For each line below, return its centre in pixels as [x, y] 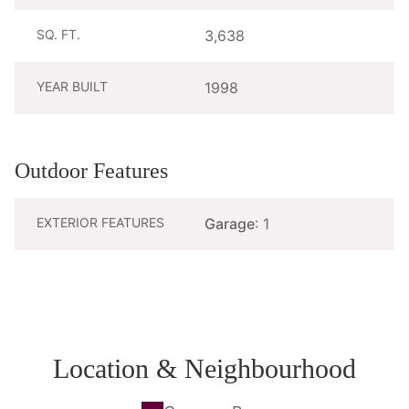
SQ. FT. [58, 34]
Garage [230, 223]
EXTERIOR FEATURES [100, 222]
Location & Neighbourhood [204, 368]
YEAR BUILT [72, 86]
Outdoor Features [91, 170]
